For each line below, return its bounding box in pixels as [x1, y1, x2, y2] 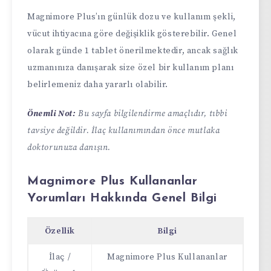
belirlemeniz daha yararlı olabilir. [27, 79, 169, 90]
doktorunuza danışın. [27, 142, 111, 154]
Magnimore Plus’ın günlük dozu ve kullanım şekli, [27, 11, 236, 22]
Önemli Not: [27, 108, 76, 120]
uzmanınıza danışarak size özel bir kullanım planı [27, 62, 234, 73]
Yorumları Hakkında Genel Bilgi [27, 192, 218, 204]
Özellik [44, 226, 76, 237]
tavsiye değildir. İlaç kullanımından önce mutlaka [27, 125, 220, 137]
